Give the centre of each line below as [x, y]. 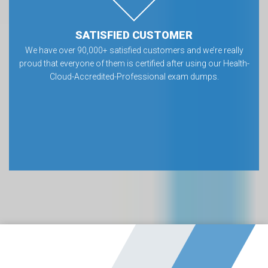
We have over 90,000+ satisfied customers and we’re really [134, 50]
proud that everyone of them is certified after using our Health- [134, 63]
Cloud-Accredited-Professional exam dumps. [134, 77]
